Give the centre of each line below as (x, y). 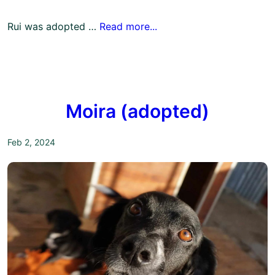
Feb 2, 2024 (31, 142)
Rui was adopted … (53, 26)
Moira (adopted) (137, 111)
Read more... (128, 26)
